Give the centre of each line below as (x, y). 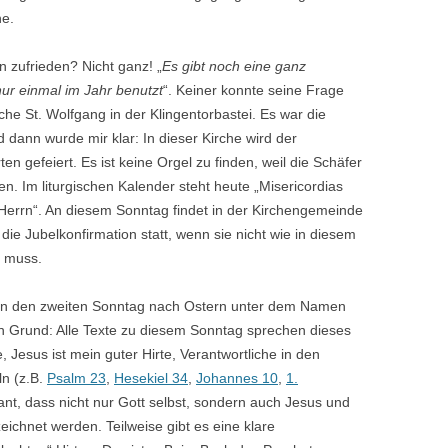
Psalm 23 (76, 378)
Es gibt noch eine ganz (234, 66)
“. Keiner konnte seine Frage (253, 90)
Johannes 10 (237, 378)
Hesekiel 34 (151, 378)
